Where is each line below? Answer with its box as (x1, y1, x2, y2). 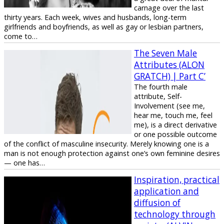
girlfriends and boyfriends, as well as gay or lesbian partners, (4, 21, 203, 31)
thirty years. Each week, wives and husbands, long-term (4, 12, 186, 22)
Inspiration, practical (134, 173, 219, 185)
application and (134, 185, 199, 197)
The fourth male (134, 81, 187, 91)
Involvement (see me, (134, 100, 205, 110)
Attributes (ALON (134, 58, 204, 70)
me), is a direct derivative (134, 119, 217, 129)
